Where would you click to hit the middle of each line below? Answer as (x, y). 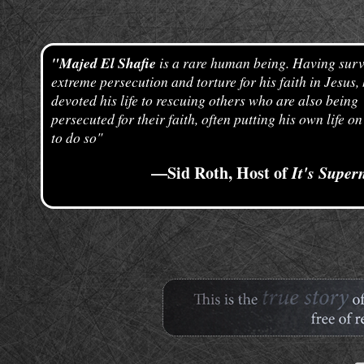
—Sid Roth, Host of (221, 173)
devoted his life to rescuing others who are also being (205, 100)
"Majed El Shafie (104, 63)
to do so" (77, 137)
